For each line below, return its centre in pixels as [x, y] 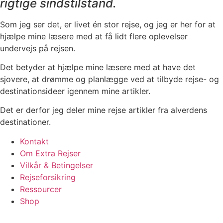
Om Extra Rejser [50, 153]
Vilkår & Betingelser [56, 165]
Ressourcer [41, 189]
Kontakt [34, 141]
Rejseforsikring [48, 177]
